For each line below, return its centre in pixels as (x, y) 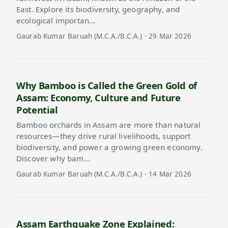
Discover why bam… (53, 159)
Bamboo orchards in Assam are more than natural (109, 125)
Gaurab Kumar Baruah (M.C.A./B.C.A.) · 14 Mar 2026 (104, 174)
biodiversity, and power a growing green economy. (109, 147)
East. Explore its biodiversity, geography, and (98, 9)
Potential (37, 110)
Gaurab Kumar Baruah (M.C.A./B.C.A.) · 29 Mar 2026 (104, 36)
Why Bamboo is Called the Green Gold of (107, 85)
